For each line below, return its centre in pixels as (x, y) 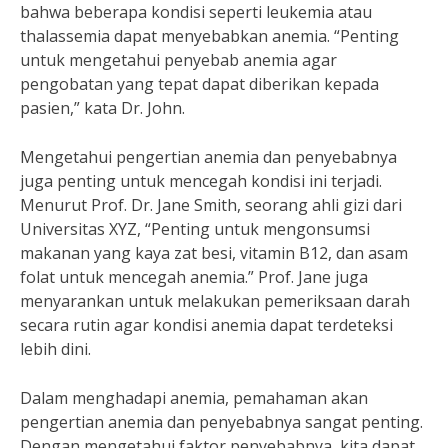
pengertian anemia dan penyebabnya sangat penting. (221, 422)
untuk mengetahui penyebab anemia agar (178, 60)
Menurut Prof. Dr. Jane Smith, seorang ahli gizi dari (211, 205)
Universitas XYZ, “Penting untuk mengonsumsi (195, 229)
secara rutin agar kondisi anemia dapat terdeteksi (206, 325)
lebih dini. (55, 349)
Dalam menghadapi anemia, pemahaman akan (194, 398)
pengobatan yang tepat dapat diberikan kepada (199, 84)
